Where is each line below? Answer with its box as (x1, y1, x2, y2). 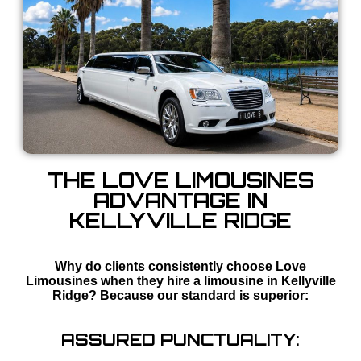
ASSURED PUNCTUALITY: (61, 330, 300, 351)
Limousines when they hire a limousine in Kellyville (25, 274, 336, 288)
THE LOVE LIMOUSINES (47, 168, 314, 193)
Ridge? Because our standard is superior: (52, 288, 309, 303)
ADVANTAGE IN (93, 188, 268, 214)
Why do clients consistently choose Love (55, 259, 306, 274)
